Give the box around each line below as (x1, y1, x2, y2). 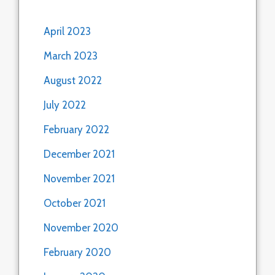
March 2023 (44, 49, 98, 62)
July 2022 (44, 98, 86, 111)
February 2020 (44, 246, 111, 258)
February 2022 (44, 123, 109, 136)
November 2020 (44, 221, 118, 234)
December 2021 (44, 147, 115, 160)
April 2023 (44, 25, 91, 37)
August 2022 (44, 74, 102, 87)
